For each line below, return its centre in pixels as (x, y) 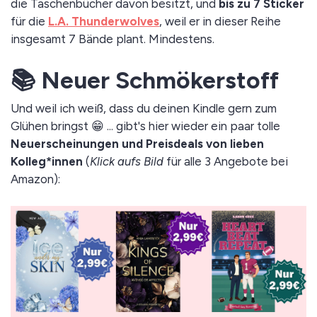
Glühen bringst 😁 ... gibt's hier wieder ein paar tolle (145, 126)
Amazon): (35, 179)
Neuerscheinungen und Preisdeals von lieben (137, 144)
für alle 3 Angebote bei (226, 162)
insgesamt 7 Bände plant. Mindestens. (113, 39)
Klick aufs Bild (127, 162)
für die (29, 22)
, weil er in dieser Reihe (220, 22)
